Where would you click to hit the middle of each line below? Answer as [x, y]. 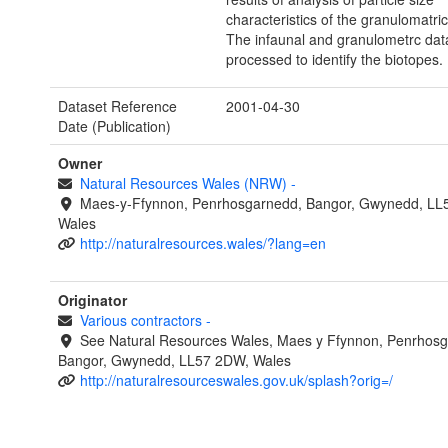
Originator [92, 300]
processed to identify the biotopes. [334, 59]
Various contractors [142, 320]
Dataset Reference [117, 106]
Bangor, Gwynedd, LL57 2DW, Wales [174, 360]
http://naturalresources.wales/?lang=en [202, 243]
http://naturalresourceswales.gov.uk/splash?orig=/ [236, 380]
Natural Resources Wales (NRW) [185, 183]
